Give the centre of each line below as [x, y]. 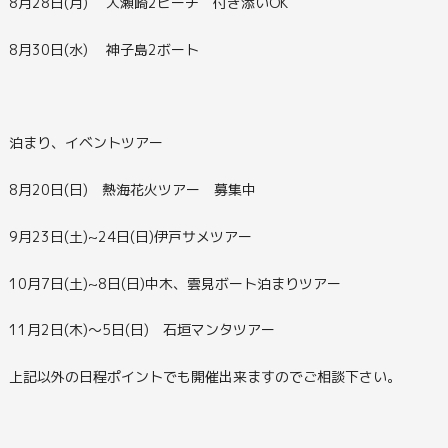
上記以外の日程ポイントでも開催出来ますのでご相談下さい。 [204, 377]
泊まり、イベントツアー [85, 143]
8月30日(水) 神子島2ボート [103, 49]
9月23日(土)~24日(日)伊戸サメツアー [130, 236]
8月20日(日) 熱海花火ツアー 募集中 [132, 189]
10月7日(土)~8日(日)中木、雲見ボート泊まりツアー [174, 283]
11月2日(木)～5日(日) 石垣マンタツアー [141, 330]
